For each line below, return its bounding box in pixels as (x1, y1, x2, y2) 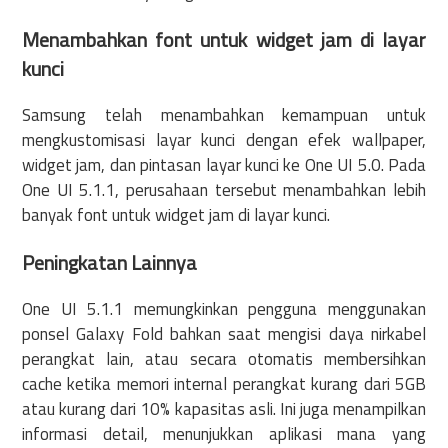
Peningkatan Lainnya (22, 246, 197, 278)
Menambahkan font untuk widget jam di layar (22, 24, 426, 56)
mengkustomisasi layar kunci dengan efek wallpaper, (22, 127, 426, 154)
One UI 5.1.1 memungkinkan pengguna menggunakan (22, 295, 426, 322)
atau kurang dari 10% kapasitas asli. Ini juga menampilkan (22, 395, 426, 422)
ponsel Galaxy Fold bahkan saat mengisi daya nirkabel (22, 320, 426, 347)
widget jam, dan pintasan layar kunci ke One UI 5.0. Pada (22, 152, 426, 179)
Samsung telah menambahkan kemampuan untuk (22, 102, 426, 129)
